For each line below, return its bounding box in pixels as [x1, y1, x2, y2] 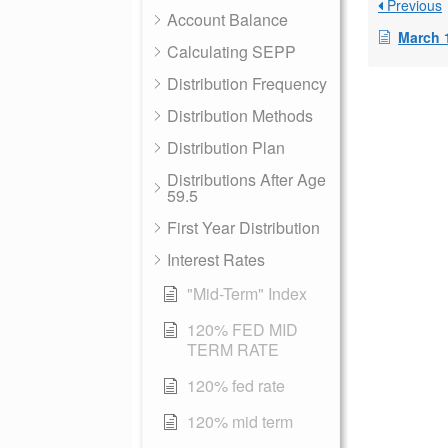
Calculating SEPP [167, 40, 296, 63]
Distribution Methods [167, 104, 313, 127]
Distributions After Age [167, 168, 326, 191]
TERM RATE [187, 338, 279, 361]
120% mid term [187, 410, 293, 433]
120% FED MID [187, 318, 298, 341]
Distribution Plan [167, 136, 285, 159]
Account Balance [167, 8, 288, 31]
